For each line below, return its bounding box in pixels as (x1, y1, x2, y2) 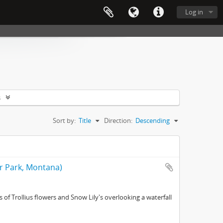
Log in (185, 7, 203, 16)
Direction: (104, 116, 132, 125)
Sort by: (53, 116, 76, 125)
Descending (135, 116, 170, 125)
